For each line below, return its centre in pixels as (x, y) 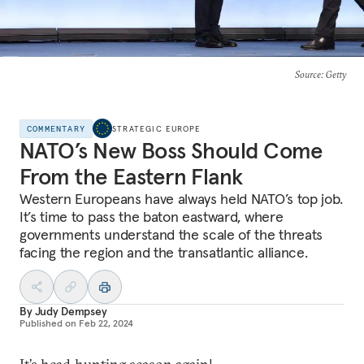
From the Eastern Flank (131, 177)
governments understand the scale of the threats (171, 234)
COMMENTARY (56, 128)
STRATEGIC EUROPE (157, 128)
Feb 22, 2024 (106, 323)
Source (308, 74)
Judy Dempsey (71, 311)
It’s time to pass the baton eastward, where (152, 217)
